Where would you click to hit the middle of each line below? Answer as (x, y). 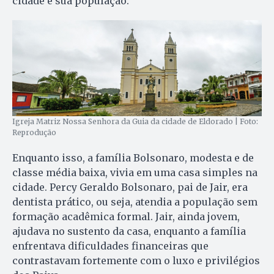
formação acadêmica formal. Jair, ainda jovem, (126, 217)
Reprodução (34, 133)
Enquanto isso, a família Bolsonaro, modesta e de (133, 158)
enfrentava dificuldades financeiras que (110, 246)
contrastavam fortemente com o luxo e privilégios (136, 261)
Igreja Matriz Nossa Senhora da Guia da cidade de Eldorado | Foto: (135, 122)
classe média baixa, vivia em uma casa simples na (135, 173)
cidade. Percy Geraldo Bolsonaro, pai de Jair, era (130, 187)
